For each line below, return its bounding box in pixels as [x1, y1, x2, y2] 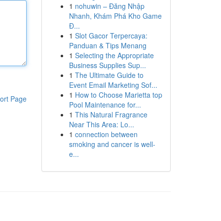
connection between [74, 129, 138, 139]
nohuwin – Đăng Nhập [74, 1, 145, 11]
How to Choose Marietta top [74, 90, 162, 100]
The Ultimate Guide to [74, 70, 144, 80]
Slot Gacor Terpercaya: [74, 31, 147, 40]
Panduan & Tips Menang [69, 40, 147, 50]
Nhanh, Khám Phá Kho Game [69, 11, 162, 21]
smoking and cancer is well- [69, 139, 155, 149]
